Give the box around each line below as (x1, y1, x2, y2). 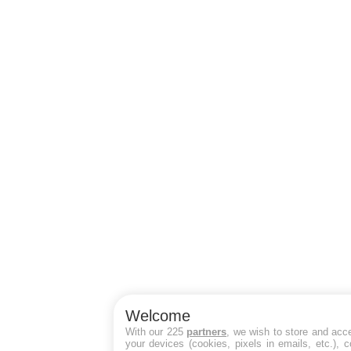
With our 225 (125, 325, 187, 338)
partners (186, 325, 227, 338)
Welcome (125, 306, 190, 324)
